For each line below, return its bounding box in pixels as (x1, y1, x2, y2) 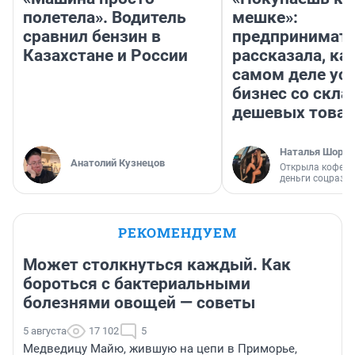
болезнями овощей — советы (23, 292, 255, 312)
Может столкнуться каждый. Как (23, 254, 291, 274)
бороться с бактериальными (23, 273, 250, 293)
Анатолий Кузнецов (71, 156, 165, 169)
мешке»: (232, 7, 298, 27)
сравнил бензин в (23, 26, 161, 46)
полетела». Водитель (23, 7, 186, 27)
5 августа (23, 324, 67, 337)
